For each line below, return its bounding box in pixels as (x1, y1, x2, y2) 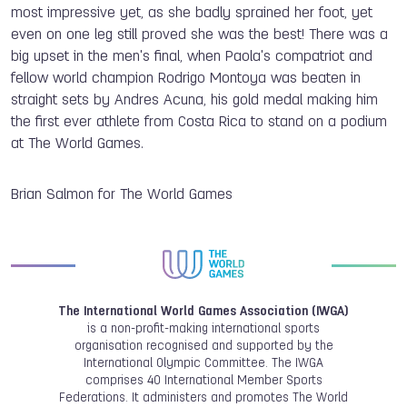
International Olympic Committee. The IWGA (84, 357, 323, 370)
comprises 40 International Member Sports (84, 374, 323, 387)
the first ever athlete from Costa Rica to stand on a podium (11, 114, 387, 130)
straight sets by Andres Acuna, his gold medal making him (11, 93, 378, 108)
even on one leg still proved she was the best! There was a (11, 27, 388, 43)
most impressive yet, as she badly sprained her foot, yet (11, 5, 372, 21)
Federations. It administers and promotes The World (59, 392, 348, 404)
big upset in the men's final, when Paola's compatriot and (11, 49, 372, 65)
